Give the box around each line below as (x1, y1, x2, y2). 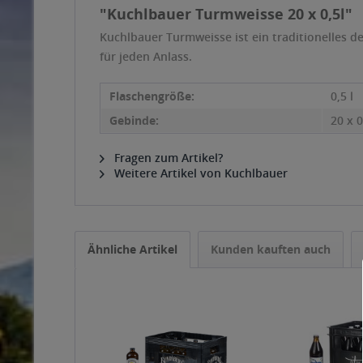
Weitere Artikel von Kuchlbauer (111, 165, 288, 181)
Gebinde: (109, 113, 159, 128)
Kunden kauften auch (211, 241, 331, 257)
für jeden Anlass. (100, 49, 192, 64)
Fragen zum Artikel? (111, 150, 223, 165)
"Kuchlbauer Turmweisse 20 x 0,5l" (100, 4, 352, 23)
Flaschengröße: (109, 88, 194, 104)
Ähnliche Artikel (88, 241, 177, 257)
